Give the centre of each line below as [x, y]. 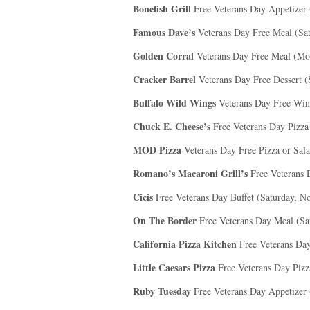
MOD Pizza [157, 150]
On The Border [165, 220]
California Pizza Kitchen [185, 244]
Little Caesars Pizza [174, 267]
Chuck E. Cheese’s [172, 126]
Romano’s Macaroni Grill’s [190, 173]
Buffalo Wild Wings [174, 103]
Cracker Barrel [164, 79]
